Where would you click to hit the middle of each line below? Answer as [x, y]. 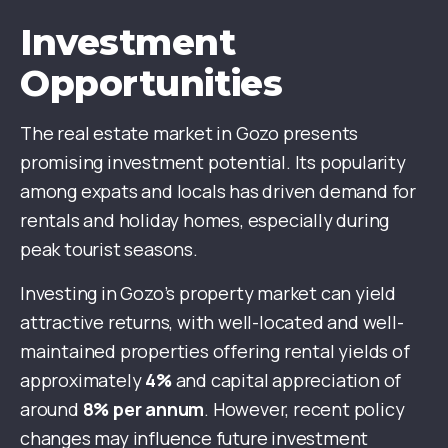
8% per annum [143, 409]
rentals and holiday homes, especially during [205, 220]
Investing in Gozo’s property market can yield [208, 293]
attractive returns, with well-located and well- [212, 322]
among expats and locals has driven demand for [218, 191]
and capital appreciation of [286, 380]
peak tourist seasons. [109, 249]
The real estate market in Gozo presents [189, 133]
